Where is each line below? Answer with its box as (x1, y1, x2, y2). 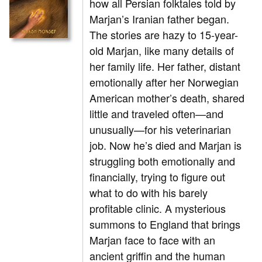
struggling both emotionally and (89, 153, 236, 169)
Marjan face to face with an (89, 232, 216, 248)
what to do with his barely (89, 185, 208, 201)
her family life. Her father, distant (89, 58, 241, 74)
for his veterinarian (144, 122, 232, 137)
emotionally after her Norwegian (89, 74, 239, 90)
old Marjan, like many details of (89, 43, 235, 58)
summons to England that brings (89, 216, 241, 232)
